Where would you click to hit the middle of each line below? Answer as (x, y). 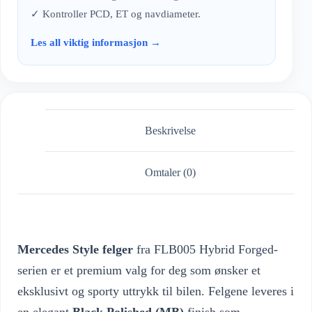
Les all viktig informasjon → (96, 42)
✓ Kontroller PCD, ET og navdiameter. (116, 14)
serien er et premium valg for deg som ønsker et (139, 271)
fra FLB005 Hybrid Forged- (205, 250)
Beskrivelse (170, 130)
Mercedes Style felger (75, 250)
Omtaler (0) (170, 173)
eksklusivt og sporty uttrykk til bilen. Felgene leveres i (156, 291)
